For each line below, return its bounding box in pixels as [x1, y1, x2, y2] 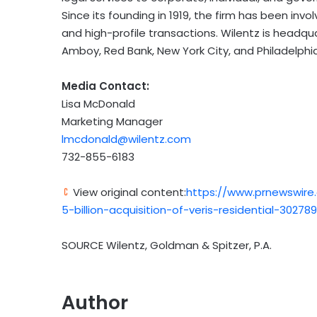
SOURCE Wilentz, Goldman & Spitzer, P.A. [62, 238, 272, 253]
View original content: [70, 185, 186, 200]
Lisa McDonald [62, 96, 135, 112]
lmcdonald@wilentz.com [62, 132, 191, 147]
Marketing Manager [62, 114, 163, 129]
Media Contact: [62, 79, 149, 94]
